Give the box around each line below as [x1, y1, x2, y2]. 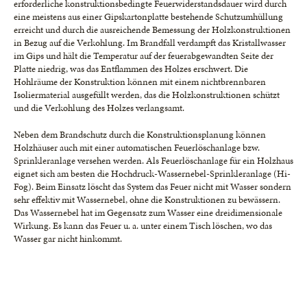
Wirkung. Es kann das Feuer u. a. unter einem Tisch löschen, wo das [14, 219, 272, 232]
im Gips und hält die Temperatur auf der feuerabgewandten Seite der [14, 49, 273, 62]
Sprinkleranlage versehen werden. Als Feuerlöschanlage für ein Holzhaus [14, 154, 293, 167]
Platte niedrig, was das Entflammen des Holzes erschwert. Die [14, 62, 248, 75]
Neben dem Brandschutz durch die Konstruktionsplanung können [14, 128, 266, 141]
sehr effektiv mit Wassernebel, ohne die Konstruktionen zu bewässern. [14, 193, 280, 206]
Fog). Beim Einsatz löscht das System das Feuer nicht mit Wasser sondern [14, 180, 291, 193]
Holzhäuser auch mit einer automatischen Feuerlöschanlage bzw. [14, 141, 260, 154]
